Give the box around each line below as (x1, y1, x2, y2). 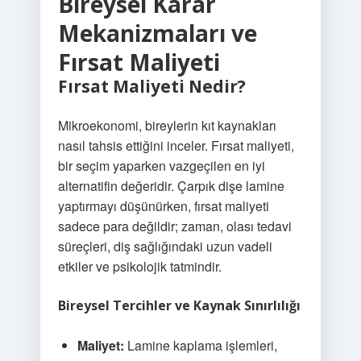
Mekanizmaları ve (57, 18, 257, 48)
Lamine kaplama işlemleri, (123, 336, 277, 355)
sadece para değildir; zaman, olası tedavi (57, 217, 292, 235)
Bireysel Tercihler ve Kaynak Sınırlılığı (57, 297, 301, 314)
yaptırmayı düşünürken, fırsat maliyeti (57, 197, 269, 215)
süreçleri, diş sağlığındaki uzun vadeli (57, 237, 272, 255)
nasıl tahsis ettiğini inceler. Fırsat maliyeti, (57, 136, 294, 155)
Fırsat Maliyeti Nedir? (57, 75, 246, 98)
